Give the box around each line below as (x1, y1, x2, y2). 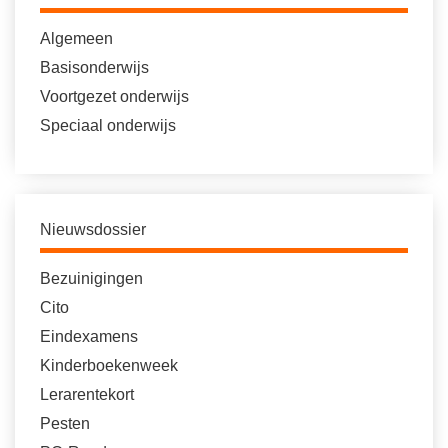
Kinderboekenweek (40, 357, 178, 374)
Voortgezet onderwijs (40, 88, 189, 105)
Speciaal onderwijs (40, 117, 176, 134)
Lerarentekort (40, 386, 134, 403)
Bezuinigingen (40, 270, 143, 287)
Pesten (40, 415, 90, 432)
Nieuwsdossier (40, 221, 146, 238)
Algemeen (40, 30, 113, 47)
